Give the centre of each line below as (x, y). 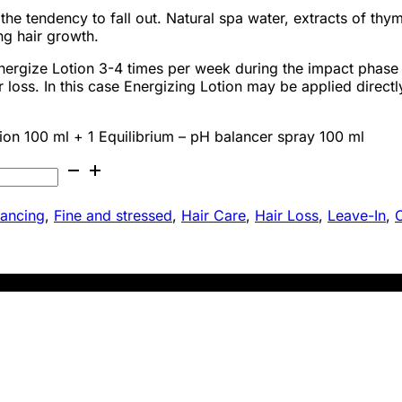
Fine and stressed (113, 215)
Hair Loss (287, 215)
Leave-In (357, 215)
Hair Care (214, 215)
